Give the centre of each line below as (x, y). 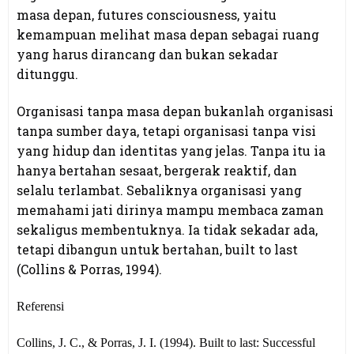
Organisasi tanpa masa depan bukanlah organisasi (175, 111)
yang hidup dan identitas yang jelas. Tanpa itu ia (171, 150)
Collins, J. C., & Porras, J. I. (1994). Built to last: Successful (166, 342)
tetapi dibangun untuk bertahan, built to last (157, 249)
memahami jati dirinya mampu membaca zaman (170, 209)
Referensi (40, 306)
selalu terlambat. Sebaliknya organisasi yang (159, 190)
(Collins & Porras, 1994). (89, 269)
